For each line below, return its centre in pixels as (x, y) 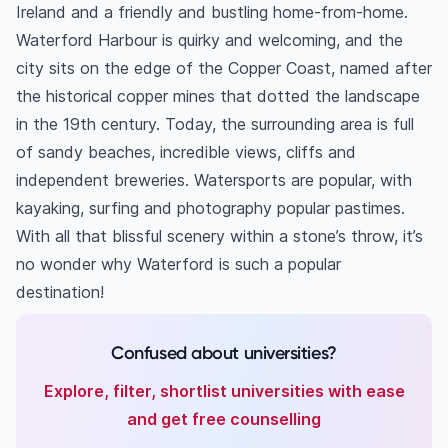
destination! (60, 292)
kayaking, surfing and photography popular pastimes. (210, 208)
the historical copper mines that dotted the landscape (218, 96)
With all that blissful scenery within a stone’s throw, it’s (219, 236)
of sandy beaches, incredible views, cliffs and (186, 152)
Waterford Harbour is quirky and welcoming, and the (209, 40)
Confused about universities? (224, 353)
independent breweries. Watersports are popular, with (214, 180)
